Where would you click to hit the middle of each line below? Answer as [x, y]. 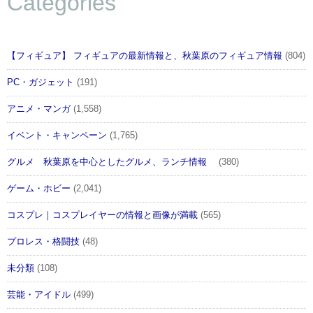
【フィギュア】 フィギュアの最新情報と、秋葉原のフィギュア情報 [145, 56]
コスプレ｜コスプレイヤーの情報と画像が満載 [102, 216]
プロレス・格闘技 [43, 242]
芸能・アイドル [39, 295]
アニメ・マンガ [39, 109]
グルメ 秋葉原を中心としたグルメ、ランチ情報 [111, 162]
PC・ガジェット [41, 83]
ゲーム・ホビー [39, 189]
